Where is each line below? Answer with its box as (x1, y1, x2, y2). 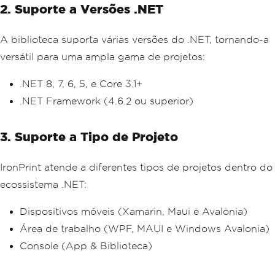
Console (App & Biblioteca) (20, 240, 152, 251)
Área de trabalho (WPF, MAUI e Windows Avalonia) (20, 223, 269, 234)
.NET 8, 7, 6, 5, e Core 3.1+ (20, 78, 142, 89)
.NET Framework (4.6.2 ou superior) (20, 95, 193, 106)
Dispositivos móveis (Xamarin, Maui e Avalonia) (20, 206, 247, 217)
